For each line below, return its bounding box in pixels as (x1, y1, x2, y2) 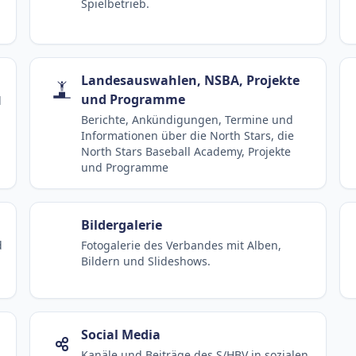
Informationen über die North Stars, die (81, 128, 295, 144)
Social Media (81, 326, 161, 344)
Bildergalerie (81, 216, 163, 234)
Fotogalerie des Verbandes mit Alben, (81, 238, 282, 253)
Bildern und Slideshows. (81, 253, 211, 269)
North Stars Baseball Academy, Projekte (81, 144, 292, 160)
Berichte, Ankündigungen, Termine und (81, 112, 294, 128)
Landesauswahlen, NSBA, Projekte (81, 72, 300, 90)
